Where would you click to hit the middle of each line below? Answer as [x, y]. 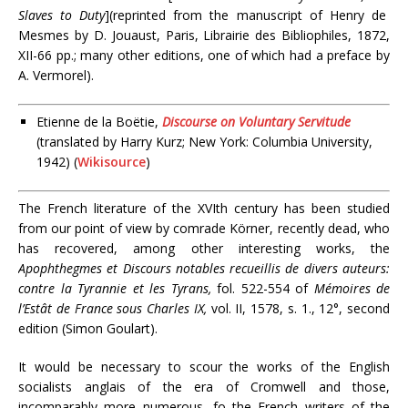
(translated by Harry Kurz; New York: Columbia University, [204, 142]
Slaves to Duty [62, 15]
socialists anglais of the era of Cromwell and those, [204, 387]
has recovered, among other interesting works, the [204, 248]
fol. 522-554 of [265, 288]
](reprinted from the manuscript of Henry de [245, 15]
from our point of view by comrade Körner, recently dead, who [204, 228]
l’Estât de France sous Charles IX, [115, 308]
